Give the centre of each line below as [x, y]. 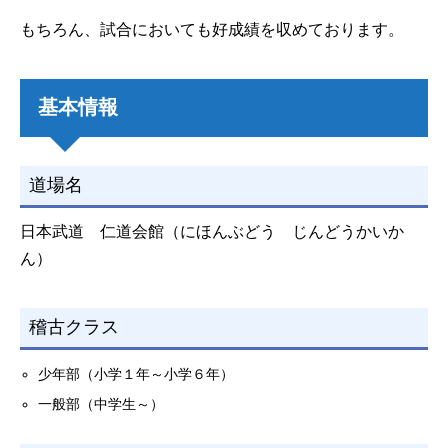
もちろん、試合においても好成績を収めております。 [212, 30]
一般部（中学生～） [101, 404]
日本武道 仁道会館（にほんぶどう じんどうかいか [212, 232]
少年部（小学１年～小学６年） [136, 374]
